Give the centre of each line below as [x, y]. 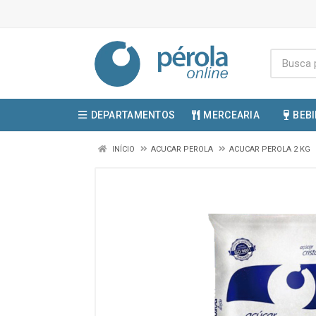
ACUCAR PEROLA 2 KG [270, 149]
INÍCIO [122, 149]
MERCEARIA [232, 115]
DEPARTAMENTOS [133, 115]
